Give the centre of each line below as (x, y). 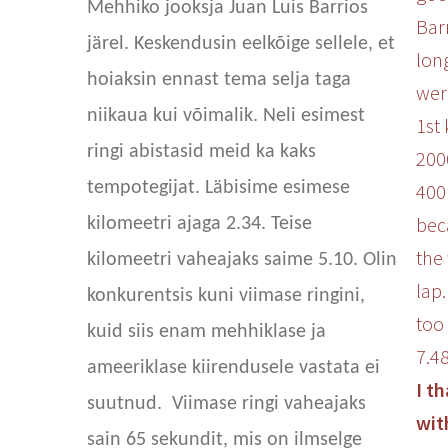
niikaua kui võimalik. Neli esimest (226, 116)
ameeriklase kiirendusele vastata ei (234, 368)
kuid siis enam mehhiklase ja (207, 332)
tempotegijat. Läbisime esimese (219, 188)
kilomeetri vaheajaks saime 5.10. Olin (242, 260)
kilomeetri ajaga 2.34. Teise (200, 224)
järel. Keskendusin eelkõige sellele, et (241, 44)
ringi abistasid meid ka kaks (202, 152)
